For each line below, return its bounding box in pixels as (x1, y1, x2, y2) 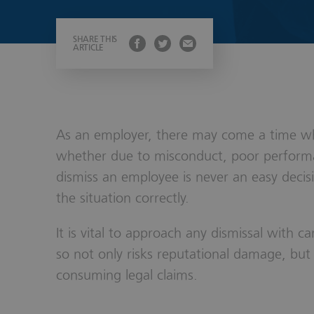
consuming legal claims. (56, 267, 198, 284)
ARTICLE (73, 43, 104, 53)
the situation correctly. (56, 190, 189, 207)
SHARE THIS (73, 34, 118, 45)
